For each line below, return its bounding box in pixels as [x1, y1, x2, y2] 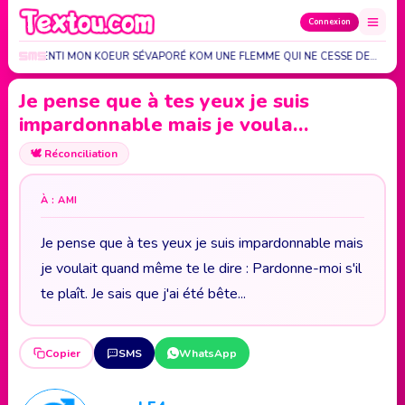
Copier [44, 345, 80, 361]
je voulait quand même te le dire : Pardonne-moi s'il [41, 259, 362, 278]
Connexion [308, 16, 351, 27]
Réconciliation [42, 146, 118, 161]
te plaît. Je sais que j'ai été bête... [41, 284, 246, 304]
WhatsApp [179, 345, 237, 361]
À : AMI [41, 193, 78, 207]
